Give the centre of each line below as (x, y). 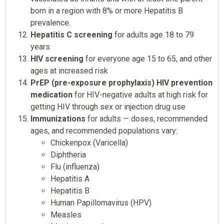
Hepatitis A (70, 179)
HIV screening (57, 59)
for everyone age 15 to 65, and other (148, 59)
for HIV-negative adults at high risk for (140, 95)
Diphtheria (68, 155)
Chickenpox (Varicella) (89, 143)
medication (51, 95)
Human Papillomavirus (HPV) (101, 203)
